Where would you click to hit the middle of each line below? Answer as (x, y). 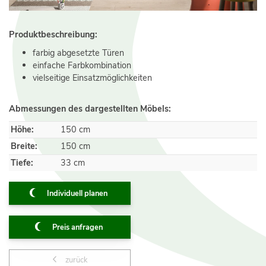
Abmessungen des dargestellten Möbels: (90, 109)
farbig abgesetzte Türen (78, 53)
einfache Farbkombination (82, 65)
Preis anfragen (77, 228)
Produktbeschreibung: (53, 34)
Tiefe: (22, 163)
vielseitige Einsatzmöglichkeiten (92, 77)
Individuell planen (77, 194)
